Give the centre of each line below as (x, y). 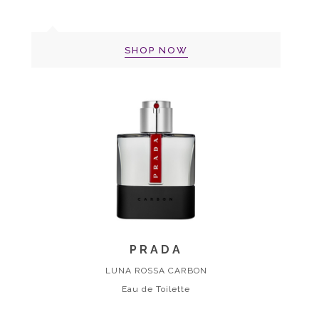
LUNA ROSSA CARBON (156, 270)
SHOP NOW (156, 50)
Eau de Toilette (156, 289)
